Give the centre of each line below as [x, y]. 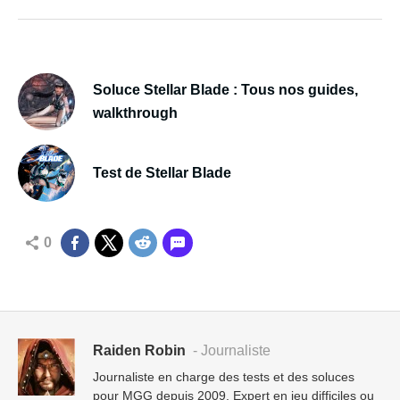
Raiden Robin [139, 350]
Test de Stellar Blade [162, 172]
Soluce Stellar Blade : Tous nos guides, [225, 89]
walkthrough [135, 112]
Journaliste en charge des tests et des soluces [224, 376]
